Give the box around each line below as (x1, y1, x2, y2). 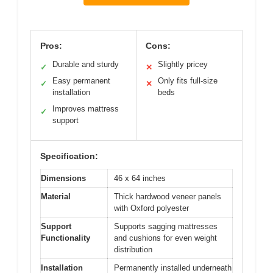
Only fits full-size (158, 76, 218, 86)
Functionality (41, 233, 90, 243)
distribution (114, 245, 152, 255)
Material (41, 192, 71, 202)
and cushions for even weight (114, 233, 217, 243)
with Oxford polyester (114, 204, 189, 213)
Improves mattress (52, 104, 119, 114)
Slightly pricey (158, 60, 208, 69)
